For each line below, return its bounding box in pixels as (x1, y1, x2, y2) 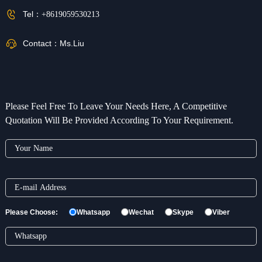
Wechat (128, 208, 154, 216)
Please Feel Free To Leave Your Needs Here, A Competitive (5, 101, 227, 111)
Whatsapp (76, 208, 110, 216)
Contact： (22, 39, 60, 49)
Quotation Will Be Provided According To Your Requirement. (5, 115, 233, 125)
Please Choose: (5, 208, 58, 216)
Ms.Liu (59, 39, 84, 49)
